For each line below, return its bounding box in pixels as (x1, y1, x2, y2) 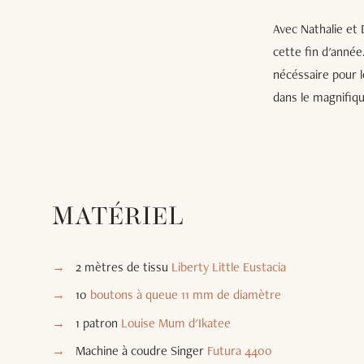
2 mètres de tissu (75, 258, 171, 275)
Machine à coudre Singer (75, 342, 207, 360)
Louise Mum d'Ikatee (120, 314, 231, 331)
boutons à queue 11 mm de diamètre (89, 286, 281, 304)
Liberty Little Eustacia (171, 258, 286, 275)
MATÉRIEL (52, 205, 184, 231)
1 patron (75, 314, 121, 331)
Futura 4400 (206, 342, 272, 360)
